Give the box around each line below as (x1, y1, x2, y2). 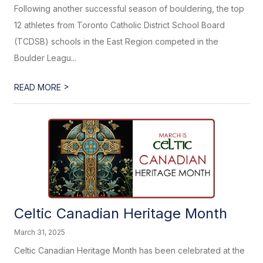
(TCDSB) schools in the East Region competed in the (14, 36, 219, 46)
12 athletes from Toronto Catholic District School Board (14, 20, 225, 30)
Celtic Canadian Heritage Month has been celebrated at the (14, 245, 245, 255)
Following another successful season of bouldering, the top (14, 4, 245, 14)
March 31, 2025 (14, 228, 66, 237)
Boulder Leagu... (14, 53, 77, 63)
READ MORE (14, 82, 64, 92)
